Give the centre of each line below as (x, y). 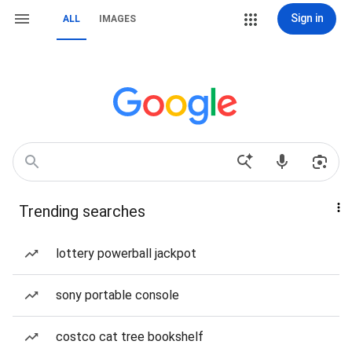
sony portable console (117, 295)
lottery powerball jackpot (126, 253)
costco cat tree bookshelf (130, 337)
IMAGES (117, 19)
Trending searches (82, 211)
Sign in (307, 18)
